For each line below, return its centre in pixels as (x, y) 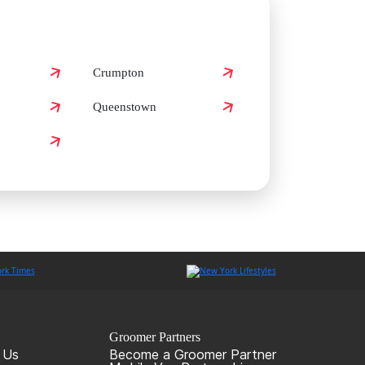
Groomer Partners (154, 336)
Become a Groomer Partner (192, 354)
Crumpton (119, 73)
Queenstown (125, 107)
